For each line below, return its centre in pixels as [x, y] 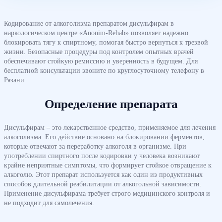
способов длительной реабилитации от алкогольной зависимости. [103, 184]
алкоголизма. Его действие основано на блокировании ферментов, [104, 137]
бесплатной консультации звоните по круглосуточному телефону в [104, 70]
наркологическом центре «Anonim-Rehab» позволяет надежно [96, 33]
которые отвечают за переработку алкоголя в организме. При [95, 146]
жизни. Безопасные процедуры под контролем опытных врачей [99, 52]
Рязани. [15, 80]
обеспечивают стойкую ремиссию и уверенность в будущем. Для [101, 61]
